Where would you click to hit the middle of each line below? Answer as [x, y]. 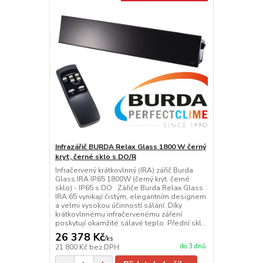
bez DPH [104, 247]
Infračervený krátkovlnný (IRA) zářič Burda [124, 171]
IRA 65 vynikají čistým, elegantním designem [130, 197]
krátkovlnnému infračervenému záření [118, 215]
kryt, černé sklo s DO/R [95, 157]
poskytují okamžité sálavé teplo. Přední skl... [131, 223]
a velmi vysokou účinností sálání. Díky [118, 206]
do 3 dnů [193, 246]
